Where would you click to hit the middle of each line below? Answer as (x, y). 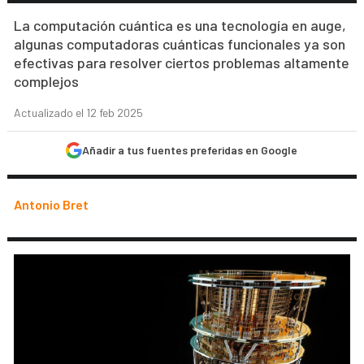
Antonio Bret (52, 204)
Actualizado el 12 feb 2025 (79, 113)
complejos (47, 81)
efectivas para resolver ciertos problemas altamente (182, 63)
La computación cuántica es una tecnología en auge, (180, 25)
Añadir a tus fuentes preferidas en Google (190, 150)
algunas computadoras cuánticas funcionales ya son (180, 44)
